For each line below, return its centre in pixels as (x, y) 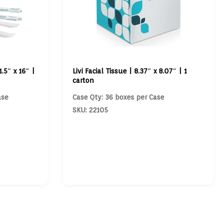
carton (83, 80)
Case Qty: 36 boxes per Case (118, 97)
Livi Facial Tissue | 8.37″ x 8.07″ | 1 (129, 71)
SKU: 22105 (90, 110)
